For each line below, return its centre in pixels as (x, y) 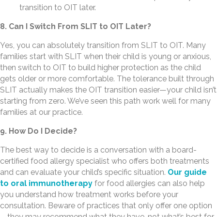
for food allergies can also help (149, 184)
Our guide (187, 172)
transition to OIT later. (58, 8)
